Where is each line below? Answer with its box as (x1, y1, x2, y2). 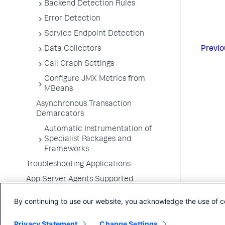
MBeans (44, 85, 73, 93)
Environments (26, 186, 76, 194)
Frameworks (44, 146, 89, 154)
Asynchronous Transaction (36, 100, 132, 108)
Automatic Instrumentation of (44, 126, 152, 134)
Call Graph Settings (44, 60, 114, 68)
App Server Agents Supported (26, 176, 133, 184)
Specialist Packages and (44, 136, 131, 144)
